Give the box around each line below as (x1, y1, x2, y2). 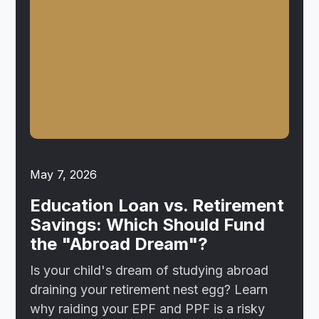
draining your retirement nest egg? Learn (30, 281, 268, 297)
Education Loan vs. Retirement (30, 194, 285, 216)
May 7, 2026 (30, 167, 98, 182)
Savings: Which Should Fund (30, 214, 266, 235)
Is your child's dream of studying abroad (30, 262, 269, 278)
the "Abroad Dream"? (30, 233, 209, 254)
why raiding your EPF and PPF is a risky (30, 300, 266, 316)
